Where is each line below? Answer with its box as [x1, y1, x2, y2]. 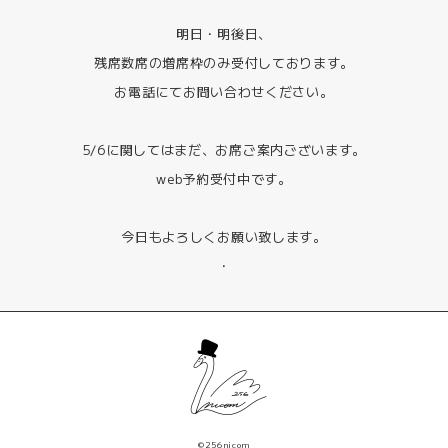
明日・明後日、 [176, 23, 272, 43]
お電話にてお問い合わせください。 [114, 81, 334, 101]
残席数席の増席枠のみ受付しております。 [93, 52, 355, 72]
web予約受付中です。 [156, 168, 292, 188]
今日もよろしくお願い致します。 [121, 226, 327, 246]
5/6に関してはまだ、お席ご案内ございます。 [81, 139, 367, 159]
